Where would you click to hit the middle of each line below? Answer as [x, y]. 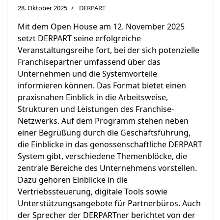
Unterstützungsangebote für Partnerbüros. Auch [109, 203]
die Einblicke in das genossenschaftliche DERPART [110, 144]
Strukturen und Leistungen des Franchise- [96, 109]
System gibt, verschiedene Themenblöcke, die [102, 156]
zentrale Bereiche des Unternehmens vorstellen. [107, 168]
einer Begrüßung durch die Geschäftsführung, [104, 132]
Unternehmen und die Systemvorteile [87, 73]
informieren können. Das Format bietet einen [102, 85]
